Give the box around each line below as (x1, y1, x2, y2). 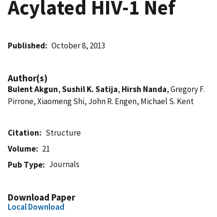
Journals (49, 158, 80, 170)
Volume (8, 143, 36, 154)
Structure (46, 127, 81, 138)
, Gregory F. (167, 83, 205, 94)
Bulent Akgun (8, 83, 58, 94)
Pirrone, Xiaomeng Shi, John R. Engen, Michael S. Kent (8, 95, 194, 107)
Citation (8, 127, 39, 138)
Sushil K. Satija (62, 83, 118, 94)
